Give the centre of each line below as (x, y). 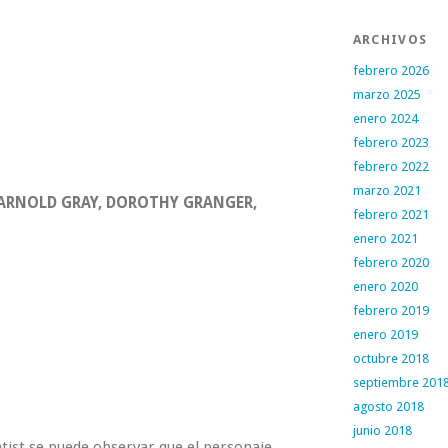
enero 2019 (385, 334)
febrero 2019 (390, 310)
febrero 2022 (390, 166)
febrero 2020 (390, 262)
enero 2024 (385, 118)
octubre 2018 (390, 358)
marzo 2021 (386, 190)
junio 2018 (382, 430)
